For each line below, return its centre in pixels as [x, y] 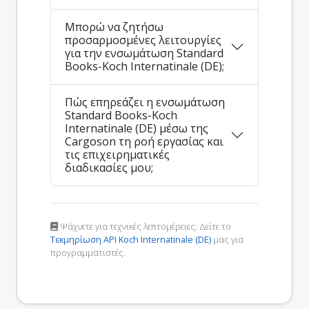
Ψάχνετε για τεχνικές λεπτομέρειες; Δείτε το [144, 227]
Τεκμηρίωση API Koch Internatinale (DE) [131, 240]
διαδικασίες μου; [109, 168]
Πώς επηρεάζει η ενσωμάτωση [145, 102]
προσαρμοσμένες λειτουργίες [143, 40]
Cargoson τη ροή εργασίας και [144, 142]
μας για [227, 240]
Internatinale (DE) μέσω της [137, 129]
